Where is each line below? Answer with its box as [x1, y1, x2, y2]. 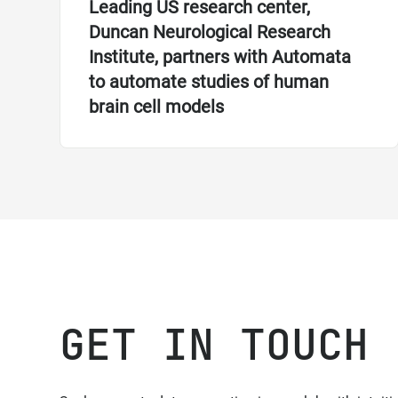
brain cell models [89, 96, 225, 118]
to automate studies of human [89, 71, 330, 93]
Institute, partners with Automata [89, 46, 352, 68]
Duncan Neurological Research [89, 21, 331, 44]
